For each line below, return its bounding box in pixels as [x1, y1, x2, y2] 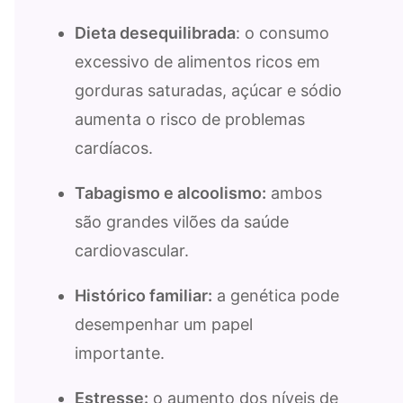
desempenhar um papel [75, 314, 253, 334]
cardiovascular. [75, 240, 189, 260]
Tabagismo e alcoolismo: [75, 183, 266, 202]
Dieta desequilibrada [75, 22, 236, 42]
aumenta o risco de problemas [75, 109, 305, 129]
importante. [75, 343, 165, 363]
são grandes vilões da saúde [75, 211, 289, 231]
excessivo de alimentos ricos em [75, 51, 320, 71]
